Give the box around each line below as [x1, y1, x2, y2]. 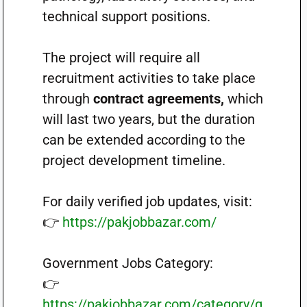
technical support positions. [42, 8, 210, 25]
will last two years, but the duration [42, 111, 255, 127]
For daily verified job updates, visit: [42, 193, 252, 210]
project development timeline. [42, 152, 225, 169]
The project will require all [42, 49, 200, 66]
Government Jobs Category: [42, 255, 213, 271]
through [42, 90, 93, 107]
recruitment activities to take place [42, 70, 256, 86]
